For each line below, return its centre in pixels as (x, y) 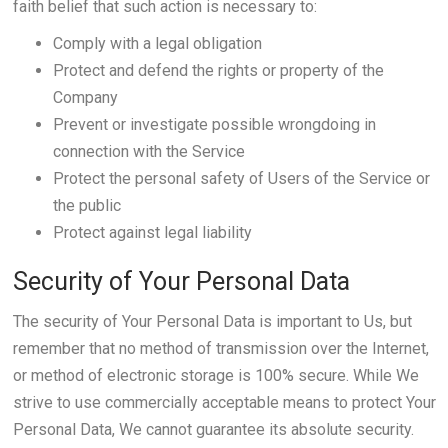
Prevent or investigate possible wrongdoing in (214, 124)
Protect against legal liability (152, 232)
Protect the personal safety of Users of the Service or (241, 178)
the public (86, 205)
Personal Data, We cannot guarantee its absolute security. (213, 429)
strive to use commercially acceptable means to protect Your (224, 402)
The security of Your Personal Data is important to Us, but (212, 321)
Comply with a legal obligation (157, 43)
